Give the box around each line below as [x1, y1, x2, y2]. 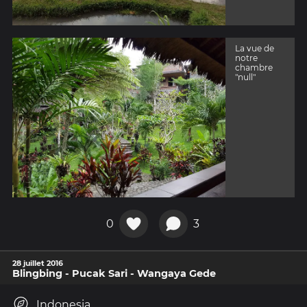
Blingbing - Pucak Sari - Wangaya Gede [12, 267, 216, 280]
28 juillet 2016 [12, 258, 63, 269]
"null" [235, 72, 256, 83]
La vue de [235, 43, 275, 54]
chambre [235, 62, 273, 73]
